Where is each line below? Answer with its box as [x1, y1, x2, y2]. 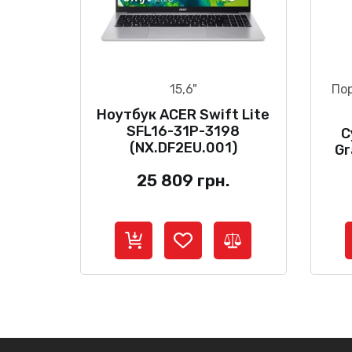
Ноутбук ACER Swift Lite [97, 105, 270, 123]
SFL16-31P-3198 [126, 122, 240, 140]
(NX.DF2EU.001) [129, 138, 237, 156]
